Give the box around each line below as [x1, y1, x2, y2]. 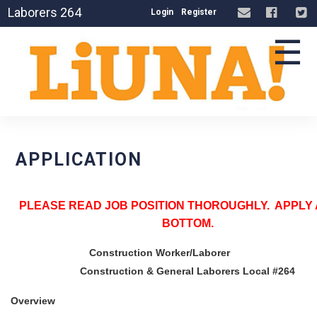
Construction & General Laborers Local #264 [80, 265, 295, 277]
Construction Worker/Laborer [88, 247, 287, 258]
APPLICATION [16, 149, 142, 170]
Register [180, 7, 217, 17]
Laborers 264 [8, 5, 82, 20]
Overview [11, 295, 55, 306]
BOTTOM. [161, 217, 214, 229]
